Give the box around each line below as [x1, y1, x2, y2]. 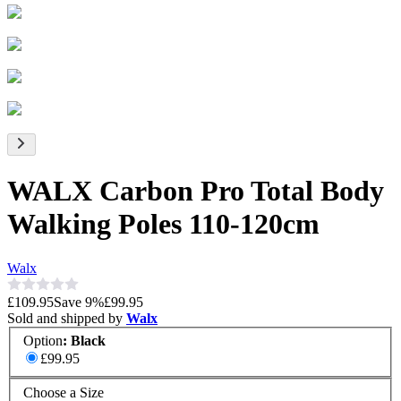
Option [23, 333, 63, 349]
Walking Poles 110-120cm [7, 208, 320, 241]
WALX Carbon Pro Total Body [7, 175, 384, 208]
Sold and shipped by [7, 310, 126, 326]
